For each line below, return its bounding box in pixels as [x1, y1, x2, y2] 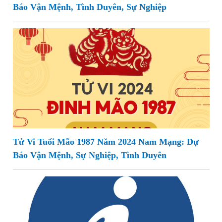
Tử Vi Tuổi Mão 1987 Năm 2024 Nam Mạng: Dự [12, 137, 199, 147]
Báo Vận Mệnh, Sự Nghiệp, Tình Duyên [12, 150, 166, 161]
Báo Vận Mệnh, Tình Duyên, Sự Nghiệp [12, 2, 166, 12]
